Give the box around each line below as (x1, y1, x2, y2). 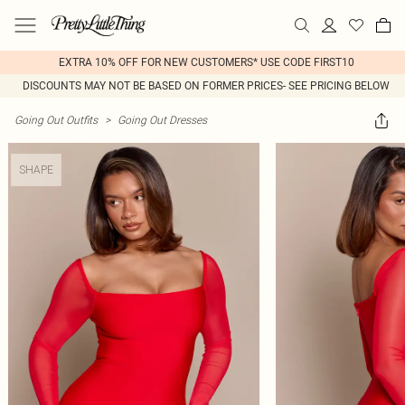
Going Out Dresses (118, 113, 207, 127)
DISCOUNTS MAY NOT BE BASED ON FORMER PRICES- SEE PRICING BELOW (23, 80, 390, 92)
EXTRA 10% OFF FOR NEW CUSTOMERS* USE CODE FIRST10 (58, 56, 354, 69)
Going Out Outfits (14, 113, 98, 127)
